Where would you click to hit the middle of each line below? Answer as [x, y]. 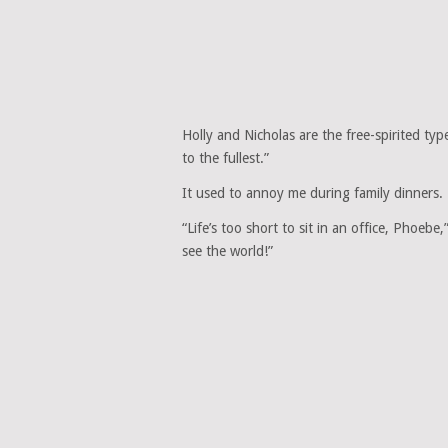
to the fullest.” [225, 158]
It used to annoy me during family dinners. [312, 193]
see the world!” [227, 251]
